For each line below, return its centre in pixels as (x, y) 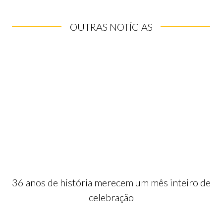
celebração (111, 197)
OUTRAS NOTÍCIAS (111, 27)
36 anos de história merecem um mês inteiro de (111, 183)
